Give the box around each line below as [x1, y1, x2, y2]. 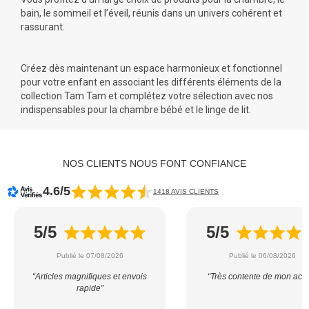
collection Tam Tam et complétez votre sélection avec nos [21, 90, 273, 102]
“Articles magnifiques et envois [32, 272, 147, 282]
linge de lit [206, 104, 249, 116]
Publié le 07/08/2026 [56, 252, 123, 260]
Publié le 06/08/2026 [228, 252, 296, 260]
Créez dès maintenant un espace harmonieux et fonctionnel [21, 63, 282, 74]
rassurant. [21, 21, 65, 33]
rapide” [76, 283, 103, 294]
